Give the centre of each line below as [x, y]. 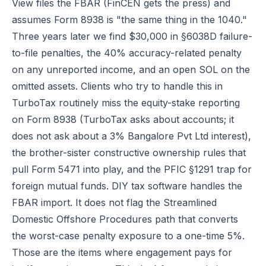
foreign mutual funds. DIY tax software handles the [127, 186]
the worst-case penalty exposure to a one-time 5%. [128, 236]
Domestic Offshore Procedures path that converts [125, 219]
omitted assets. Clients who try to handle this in [117, 86]
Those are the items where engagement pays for [122, 252]
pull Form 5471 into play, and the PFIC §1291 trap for [132, 169]
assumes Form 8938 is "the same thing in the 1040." [129, 20]
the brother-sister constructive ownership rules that [129, 153]
